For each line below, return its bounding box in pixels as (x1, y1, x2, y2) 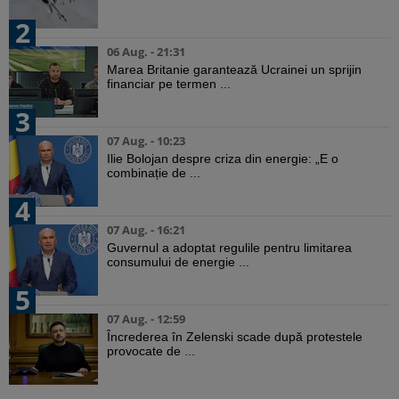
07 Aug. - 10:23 (107, 133, 185, 150)
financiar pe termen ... (107, 77, 231, 92)
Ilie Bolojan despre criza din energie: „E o (107, 151, 338, 167)
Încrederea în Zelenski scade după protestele (107, 330, 362, 345)
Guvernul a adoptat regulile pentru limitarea (107, 240, 352, 256)
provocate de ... (107, 344, 195, 359)
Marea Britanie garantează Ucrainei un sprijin (107, 62, 362, 77)
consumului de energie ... (107, 255, 249, 270)
